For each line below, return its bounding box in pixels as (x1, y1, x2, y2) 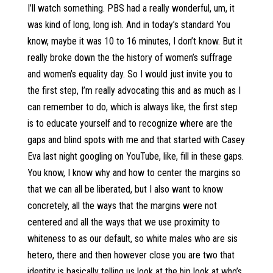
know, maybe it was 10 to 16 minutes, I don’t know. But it (27, 35, 243, 47)
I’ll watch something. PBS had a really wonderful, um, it (27, 2, 235, 14)
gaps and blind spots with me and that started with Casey (27, 134, 245, 146)
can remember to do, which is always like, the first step (27, 101, 238, 113)
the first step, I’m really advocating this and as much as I (27, 85, 241, 96)
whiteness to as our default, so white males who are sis (27, 233, 238, 244)
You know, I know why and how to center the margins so (27, 167, 241, 179)
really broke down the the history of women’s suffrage (27, 52, 232, 63)
